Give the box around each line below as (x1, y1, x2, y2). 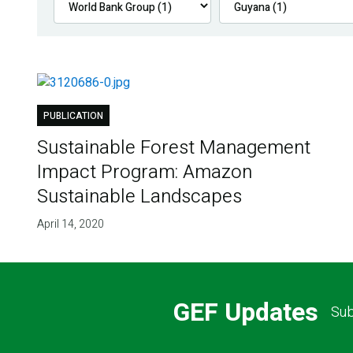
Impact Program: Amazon (36, 158, 252, 187)
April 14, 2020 (36, 216, 104, 233)
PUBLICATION (43, 109, 103, 124)
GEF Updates (173, 293, 318, 331)
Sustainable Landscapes (36, 183, 242, 211)
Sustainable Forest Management (36, 134, 310, 162)
